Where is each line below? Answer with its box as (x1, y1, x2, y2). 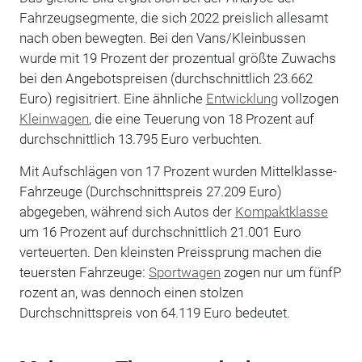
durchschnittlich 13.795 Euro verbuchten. (19, 130, 265, 147)
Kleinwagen (19, 110, 89, 127)
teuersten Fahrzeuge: (19, 263, 149, 280)
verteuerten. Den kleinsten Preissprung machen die (19, 243, 322, 260)
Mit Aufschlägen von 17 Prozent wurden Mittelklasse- (19, 162, 337, 179)
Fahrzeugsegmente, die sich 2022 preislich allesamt (19, 9, 328, 26)
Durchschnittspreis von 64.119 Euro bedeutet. (19, 304, 290, 321)
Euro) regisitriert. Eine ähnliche (19, 90, 206, 107)
